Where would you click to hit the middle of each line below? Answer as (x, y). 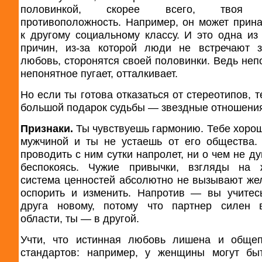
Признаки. (49, 129)
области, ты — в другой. (80, 219)
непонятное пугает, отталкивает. (99, 74)
